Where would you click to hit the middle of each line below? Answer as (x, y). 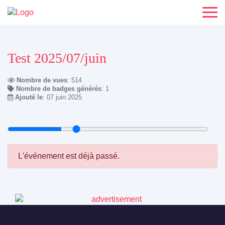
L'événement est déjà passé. (69, 156)
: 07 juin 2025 (62, 97)
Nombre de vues (42, 80)
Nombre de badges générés (59, 89)
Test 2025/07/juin (57, 58)
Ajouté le (29, 97)
